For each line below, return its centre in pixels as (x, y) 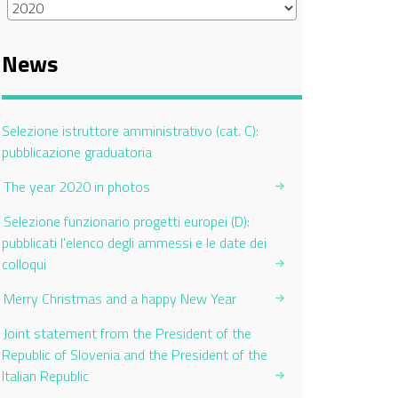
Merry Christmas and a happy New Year (120, 298)
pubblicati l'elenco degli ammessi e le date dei (134, 243)
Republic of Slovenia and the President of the (135, 354)
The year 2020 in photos (77, 187)
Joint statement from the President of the (127, 333)
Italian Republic (45, 376)
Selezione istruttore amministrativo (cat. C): (130, 131)
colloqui (24, 264)
